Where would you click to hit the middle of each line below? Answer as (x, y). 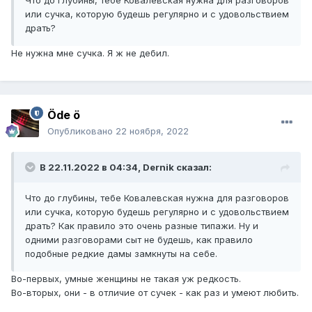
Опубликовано (81, 131)
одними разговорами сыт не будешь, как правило (139, 240)
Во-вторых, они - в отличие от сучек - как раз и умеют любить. (155, 293)
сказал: (193, 167)
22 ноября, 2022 (152, 131)
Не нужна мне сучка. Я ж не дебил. (92, 53)
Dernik (158, 167)
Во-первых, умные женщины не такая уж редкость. (126, 279)
